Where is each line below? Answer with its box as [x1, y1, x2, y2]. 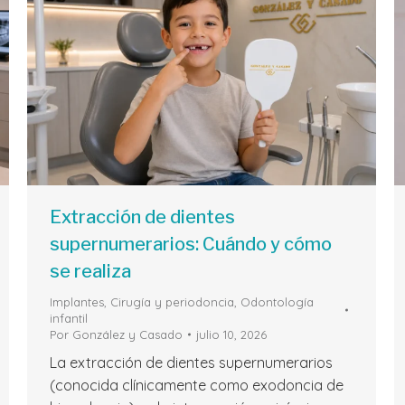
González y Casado [72, 327, 183, 343]
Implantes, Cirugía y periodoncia [50, 295, 234, 310]
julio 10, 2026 [196, 327, 267, 343]
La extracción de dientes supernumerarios [50, 353, 333, 372]
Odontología [240, 295, 314, 310]
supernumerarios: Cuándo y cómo [50, 233, 332, 256]
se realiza [50, 260, 131, 283]
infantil [50, 311, 88, 326]
